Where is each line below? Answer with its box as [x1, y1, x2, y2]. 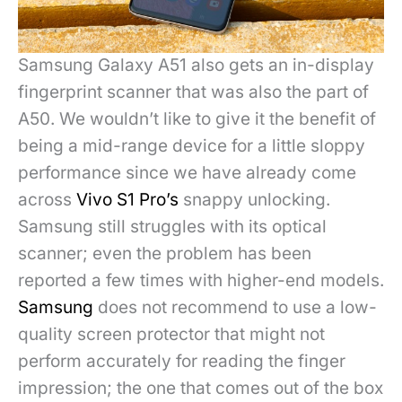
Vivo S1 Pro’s [76, 189, 179, 211]
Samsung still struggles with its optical [18, 216, 327, 238]
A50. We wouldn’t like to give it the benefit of [18, 109, 376, 130]
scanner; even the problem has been [18, 243, 311, 265]
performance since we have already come [18, 162, 356, 184]
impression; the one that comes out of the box [18, 378, 383, 399]
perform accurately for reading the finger [18, 351, 345, 372]
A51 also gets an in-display [158, 55, 374, 76]
